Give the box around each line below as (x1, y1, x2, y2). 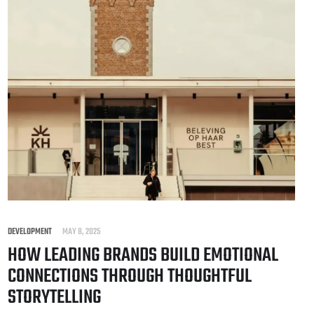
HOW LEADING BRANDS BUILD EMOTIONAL (8, 240, 278, 271)
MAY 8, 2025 (62, 224, 101, 239)
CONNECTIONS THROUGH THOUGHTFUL (8, 261, 252, 292)
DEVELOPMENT (8, 224, 52, 239)
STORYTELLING (8, 282, 101, 313)
